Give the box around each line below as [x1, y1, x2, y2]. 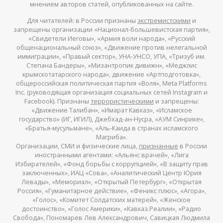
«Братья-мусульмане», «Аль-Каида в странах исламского [25, 123, 198, 132]
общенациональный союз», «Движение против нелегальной [16, 43, 207, 52]
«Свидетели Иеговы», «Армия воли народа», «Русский [28, 34, 195, 43]
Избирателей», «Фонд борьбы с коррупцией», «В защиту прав [15, 159, 208, 168]
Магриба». [96, 132, 127, 141]
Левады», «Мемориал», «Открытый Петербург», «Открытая [21, 177, 202, 186]
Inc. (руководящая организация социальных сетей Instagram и [15, 88, 208, 97]
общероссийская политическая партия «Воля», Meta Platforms [16, 79, 207, 88]
